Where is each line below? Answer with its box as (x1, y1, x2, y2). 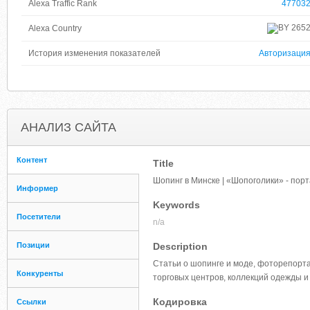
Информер (17, 184, 58, 192)
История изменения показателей (28, 48, 161, 58)
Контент (17, 156, 47, 164)
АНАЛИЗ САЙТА (21, 120, 116, 134)
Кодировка (153, 296, 207, 307)
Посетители (17, 212, 61, 221)
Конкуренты (17, 269, 63, 277)
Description (153, 241, 208, 252)
